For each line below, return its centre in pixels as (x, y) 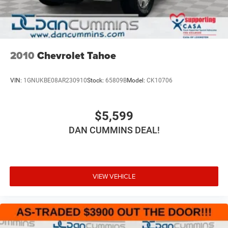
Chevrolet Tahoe (77, 55)
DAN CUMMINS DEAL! (114, 130)
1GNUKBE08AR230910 (55, 81)
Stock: (96, 81)
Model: (137, 81)
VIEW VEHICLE (114, 176)
